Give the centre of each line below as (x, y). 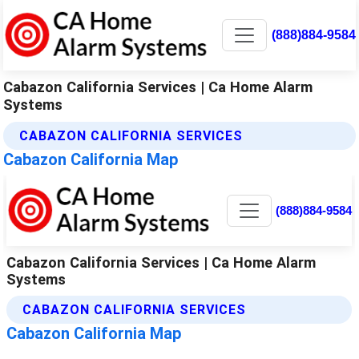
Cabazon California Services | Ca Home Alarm (158, 87)
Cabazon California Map (91, 159)
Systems (33, 104)
